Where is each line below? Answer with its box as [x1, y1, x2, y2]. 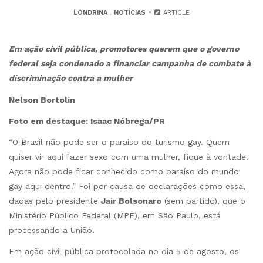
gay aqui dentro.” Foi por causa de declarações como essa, [9, 181, 245, 191]
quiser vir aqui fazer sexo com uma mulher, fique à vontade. [9, 151, 248, 161]
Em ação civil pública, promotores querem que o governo [9, 44, 239, 54]
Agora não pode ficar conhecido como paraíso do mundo [9, 166, 239, 176]
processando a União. [9, 225, 95, 235]
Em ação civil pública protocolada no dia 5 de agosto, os [9, 247, 239, 257]
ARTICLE [161, 9, 190, 17]
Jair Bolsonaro [101, 195, 161, 205]
